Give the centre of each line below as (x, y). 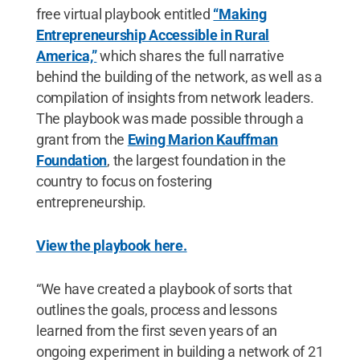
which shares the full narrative (190, 55)
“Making (240, 14)
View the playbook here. (111, 245)
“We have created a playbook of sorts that (164, 288)
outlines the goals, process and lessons (156, 309)
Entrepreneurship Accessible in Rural (153, 35)
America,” (66, 55)
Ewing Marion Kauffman (203, 139)
